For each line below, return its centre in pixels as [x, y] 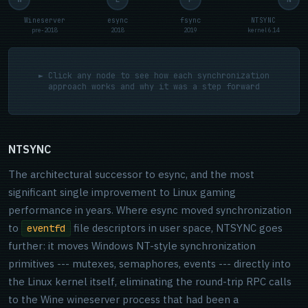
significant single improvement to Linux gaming [122, 192]
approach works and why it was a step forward [154, 87]
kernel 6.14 [263, 30]
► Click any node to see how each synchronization [154, 76]
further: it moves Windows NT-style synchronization [132, 246]
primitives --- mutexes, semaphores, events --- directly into [150, 264]
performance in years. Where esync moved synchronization [150, 210]
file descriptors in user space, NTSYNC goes [177, 228]
